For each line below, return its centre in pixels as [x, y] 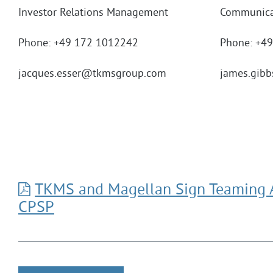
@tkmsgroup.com [124, 74]
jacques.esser [50, 74]
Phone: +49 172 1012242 [78, 43]
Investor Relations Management [93, 13]
